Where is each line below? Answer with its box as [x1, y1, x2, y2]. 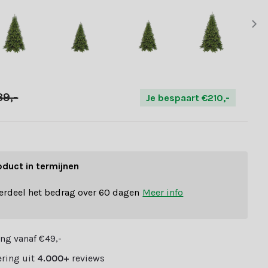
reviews [69, 252, 105, 264]
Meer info [142, 186, 184, 198]
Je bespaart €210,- [146, 92, 230, 103]
